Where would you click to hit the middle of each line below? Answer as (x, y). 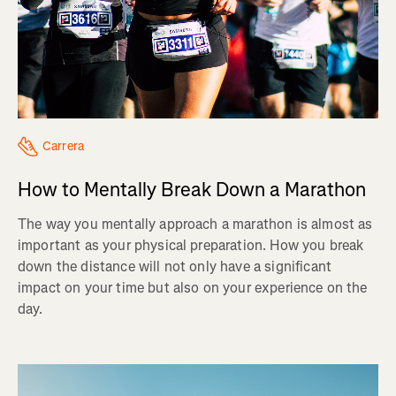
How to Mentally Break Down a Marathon (192, 190)
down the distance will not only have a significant (175, 267)
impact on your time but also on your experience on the (193, 288)
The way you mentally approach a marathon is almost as (195, 225)
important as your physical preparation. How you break (191, 246)
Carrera (63, 147)
